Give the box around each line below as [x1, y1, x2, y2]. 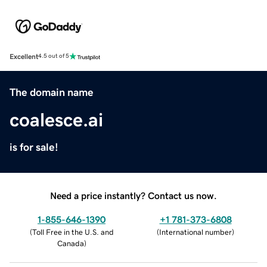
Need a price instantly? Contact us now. [50, 190, 217, 200]
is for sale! [10, 141, 58, 153]
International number [159, 228, 232, 236]
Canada [57, 239, 84, 247]
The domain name [10, 86, 94, 98]
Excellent [10, 52, 38, 60]
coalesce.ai [10, 110, 103, 129]
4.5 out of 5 [38, 53, 69, 60]
